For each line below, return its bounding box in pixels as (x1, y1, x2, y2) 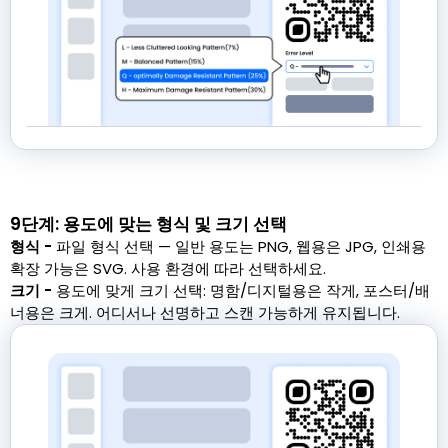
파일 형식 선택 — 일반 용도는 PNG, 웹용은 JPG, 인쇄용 (56, 235, 426, 257)
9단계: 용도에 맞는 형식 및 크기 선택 (10, 211, 287, 236)
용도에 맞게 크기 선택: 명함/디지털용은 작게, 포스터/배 (56, 279, 430, 301)
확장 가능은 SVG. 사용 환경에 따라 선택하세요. (10, 257, 326, 279)
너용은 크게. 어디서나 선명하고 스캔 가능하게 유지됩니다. (10, 301, 400, 323)
